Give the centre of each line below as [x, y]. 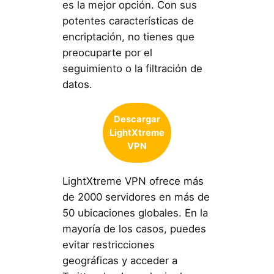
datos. [77, 84]
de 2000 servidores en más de [136, 197]
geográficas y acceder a [120, 260]
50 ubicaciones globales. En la [135, 213]
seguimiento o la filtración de [132, 68]
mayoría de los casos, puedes [134, 228]
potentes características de [128, 20]
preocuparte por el [107, 52]
